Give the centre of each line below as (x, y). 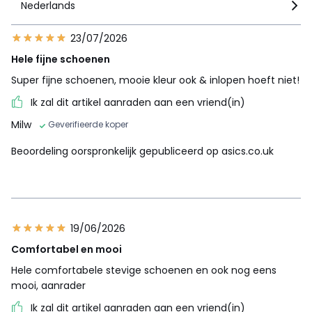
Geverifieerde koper (88, 125)
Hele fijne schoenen (61, 59)
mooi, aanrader (48, 286)
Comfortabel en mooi (67, 250)
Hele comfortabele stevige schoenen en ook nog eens (144, 271)
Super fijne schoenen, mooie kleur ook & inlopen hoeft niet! (155, 80)
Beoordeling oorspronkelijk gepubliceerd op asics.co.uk (142, 151)
